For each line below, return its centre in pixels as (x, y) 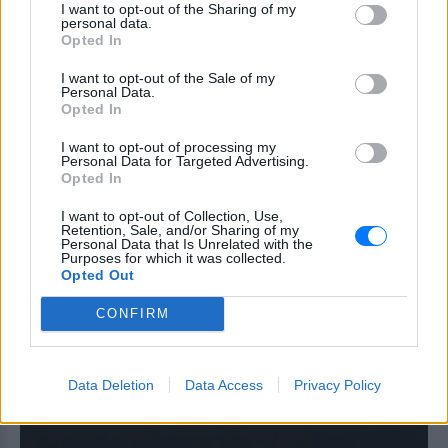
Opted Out (98, 274)
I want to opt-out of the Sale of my (168, 77)
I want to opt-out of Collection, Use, (172, 215)
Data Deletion (110, 384)
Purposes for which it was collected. (173, 257)
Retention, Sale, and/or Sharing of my (180, 229)
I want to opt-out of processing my (168, 146)
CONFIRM (132, 313)
